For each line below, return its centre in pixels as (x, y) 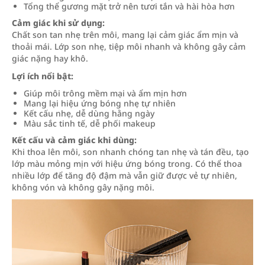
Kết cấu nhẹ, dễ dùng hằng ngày (89, 113)
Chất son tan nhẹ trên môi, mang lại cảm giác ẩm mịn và (125, 35)
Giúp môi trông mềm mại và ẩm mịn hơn (105, 93)
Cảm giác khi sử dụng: (58, 23)
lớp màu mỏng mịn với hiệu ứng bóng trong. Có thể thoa (127, 164)
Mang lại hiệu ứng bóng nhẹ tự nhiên (100, 103)
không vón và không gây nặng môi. (83, 187)
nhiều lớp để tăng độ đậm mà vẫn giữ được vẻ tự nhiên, (125, 175)
